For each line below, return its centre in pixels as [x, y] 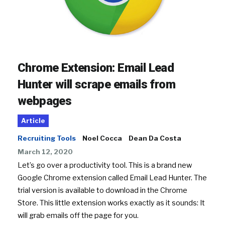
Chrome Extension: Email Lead [96, 68]
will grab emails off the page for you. [78, 215]
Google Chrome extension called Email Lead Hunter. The [112, 178]
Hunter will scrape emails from [96, 84]
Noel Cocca [102, 138]
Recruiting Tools [47, 138]
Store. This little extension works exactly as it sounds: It [111, 203]
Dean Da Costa [155, 138]
